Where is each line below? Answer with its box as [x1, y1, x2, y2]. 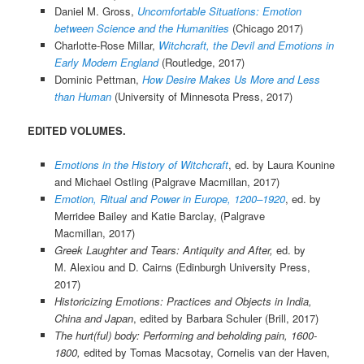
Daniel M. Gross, [54, 2, 137, 19]
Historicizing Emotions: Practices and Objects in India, [54, 293, 312, 310]
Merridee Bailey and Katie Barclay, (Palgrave [54, 208, 265, 224]
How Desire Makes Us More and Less [141, 71, 320, 87]
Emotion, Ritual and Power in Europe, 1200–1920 [54, 191, 285, 207]
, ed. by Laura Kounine [227, 157, 335, 173]
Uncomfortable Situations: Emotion [136, 2, 301, 19]
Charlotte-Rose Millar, [54, 37, 158, 53]
